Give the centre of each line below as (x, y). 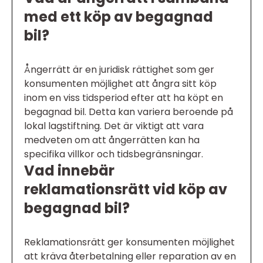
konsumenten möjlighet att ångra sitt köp (120, 84)
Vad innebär (69, 171)
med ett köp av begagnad (119, 17)
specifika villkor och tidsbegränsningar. (114, 154)
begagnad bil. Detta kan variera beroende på (129, 112)
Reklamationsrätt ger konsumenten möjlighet (129, 242)
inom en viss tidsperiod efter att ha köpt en (124, 98)
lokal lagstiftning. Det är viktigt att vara (114, 126)
